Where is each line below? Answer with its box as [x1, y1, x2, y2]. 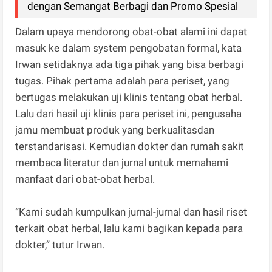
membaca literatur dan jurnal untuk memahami [15, 157, 229, 169]
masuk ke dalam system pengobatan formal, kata [15, 42, 242, 55]
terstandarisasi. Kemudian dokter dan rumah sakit [15, 140, 245, 153]
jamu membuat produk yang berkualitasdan [15, 124, 215, 137]
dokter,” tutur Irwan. [15, 239, 105, 251]
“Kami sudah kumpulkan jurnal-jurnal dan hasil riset [15, 206, 248, 219]
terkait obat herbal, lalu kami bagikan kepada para [15, 222, 243, 235]
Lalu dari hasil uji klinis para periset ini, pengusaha [15, 107, 242, 120]
